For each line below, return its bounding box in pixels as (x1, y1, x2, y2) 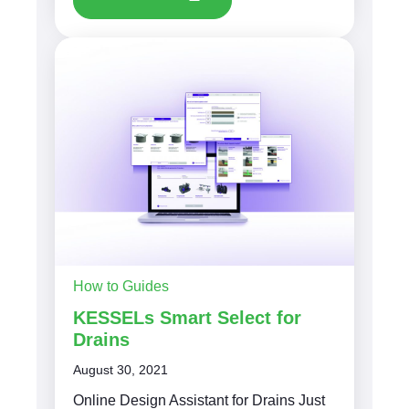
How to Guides (73, 278, 169, 294)
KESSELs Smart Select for (73, 307, 301, 328)
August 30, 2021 (73, 362, 168, 377)
